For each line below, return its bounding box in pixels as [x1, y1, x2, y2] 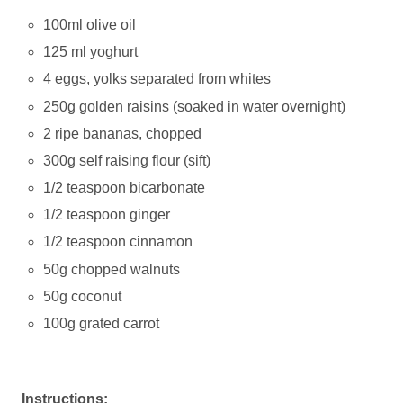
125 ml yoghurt [43, 44, 139, 60]
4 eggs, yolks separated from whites [43, 71, 275, 87]
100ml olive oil [43, 17, 137, 32]
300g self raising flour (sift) [43, 152, 211, 168]
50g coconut [43, 288, 122, 304]
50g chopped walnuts [43, 261, 181, 277]
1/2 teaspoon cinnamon [43, 234, 193, 250]
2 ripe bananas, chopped [43, 125, 202, 141]
